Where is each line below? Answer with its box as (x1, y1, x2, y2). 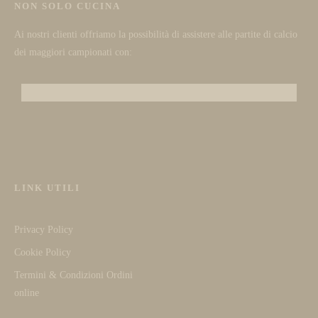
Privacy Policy (14, 224, 73, 235)
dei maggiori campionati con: (14, 47, 132, 58)
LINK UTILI (14, 182, 80, 193)
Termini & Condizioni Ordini (14, 269, 133, 280)
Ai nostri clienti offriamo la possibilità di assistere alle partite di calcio (14, 29, 297, 40)
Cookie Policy (14, 246, 71, 258)
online (14, 287, 39, 298)
